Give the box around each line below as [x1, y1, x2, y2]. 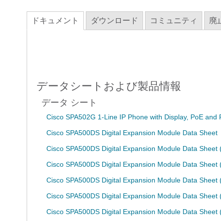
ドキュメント [32, 16, 79, 25]
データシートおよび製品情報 [37, 80, 181, 92]
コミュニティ [150, 16, 197, 25]
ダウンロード [91, 16, 138, 25]
